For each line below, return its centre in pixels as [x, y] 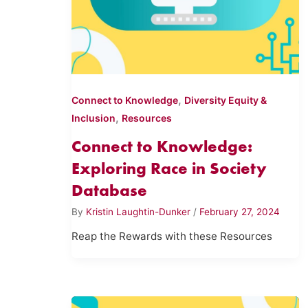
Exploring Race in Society [169, 168]
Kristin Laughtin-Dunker [140, 211]
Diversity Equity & [226, 100]
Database [110, 190]
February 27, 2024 [240, 211]
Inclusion [94, 118]
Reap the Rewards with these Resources [172, 236]
